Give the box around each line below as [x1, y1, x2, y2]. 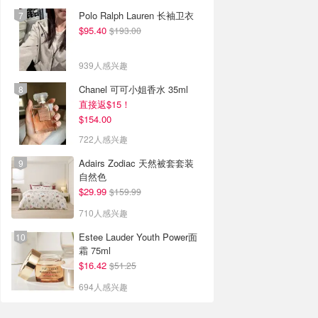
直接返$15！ [79, 97, 131, 111]
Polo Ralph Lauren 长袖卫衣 [79, 9, 194, 22]
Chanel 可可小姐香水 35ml [79, 82, 188, 96]
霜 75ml [79, 243, 111, 257]
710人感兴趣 [79, 207, 128, 219]
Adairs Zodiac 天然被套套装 [79, 156, 194, 170]
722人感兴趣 [79, 133, 128, 145]
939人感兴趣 [79, 59, 128, 71]
